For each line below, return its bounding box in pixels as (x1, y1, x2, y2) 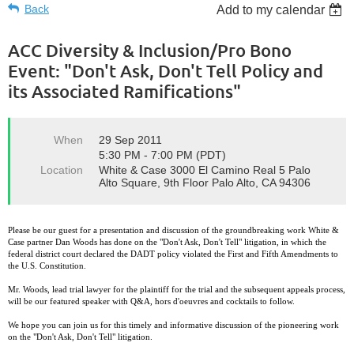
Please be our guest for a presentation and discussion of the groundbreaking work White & (8, 226, 339, 235)
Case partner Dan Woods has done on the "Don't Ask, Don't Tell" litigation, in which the (8, 238, 326, 247)
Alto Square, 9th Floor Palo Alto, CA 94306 (99, 176, 311, 189)
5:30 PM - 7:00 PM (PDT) (99, 149, 226, 161)
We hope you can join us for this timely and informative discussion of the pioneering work (8, 321, 339, 330)
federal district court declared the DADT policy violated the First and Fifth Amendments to (8, 250, 338, 258)
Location (40, 164, 83, 176)
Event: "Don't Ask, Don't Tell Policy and (8, 60, 323, 81)
